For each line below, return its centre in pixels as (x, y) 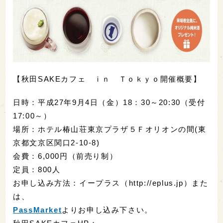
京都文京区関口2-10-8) (56, 142)
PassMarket (38, 210)
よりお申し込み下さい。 (107, 210)
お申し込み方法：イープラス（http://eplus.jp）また (111, 183)
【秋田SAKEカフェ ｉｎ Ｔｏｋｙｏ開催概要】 (107, 79)
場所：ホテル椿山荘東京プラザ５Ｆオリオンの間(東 (110, 129)
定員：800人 (37, 169)
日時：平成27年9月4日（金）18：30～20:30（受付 (109, 102)
